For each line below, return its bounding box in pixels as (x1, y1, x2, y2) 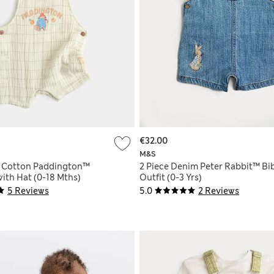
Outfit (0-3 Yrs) (139, 171, 202, 183)
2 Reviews (198, 185, 239, 196)
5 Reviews (7, 185, 49, 196)
